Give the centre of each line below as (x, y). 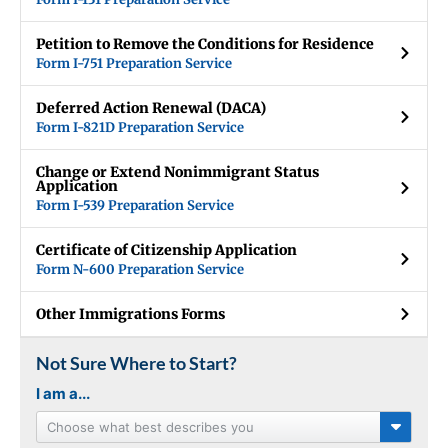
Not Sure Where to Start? (136, 362)
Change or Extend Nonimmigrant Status (177, 171)
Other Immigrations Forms (130, 313)
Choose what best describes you (150, 426)
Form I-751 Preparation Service (134, 63)
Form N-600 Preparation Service (140, 269)
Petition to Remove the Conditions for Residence (205, 43)
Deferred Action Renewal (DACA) (151, 107)
